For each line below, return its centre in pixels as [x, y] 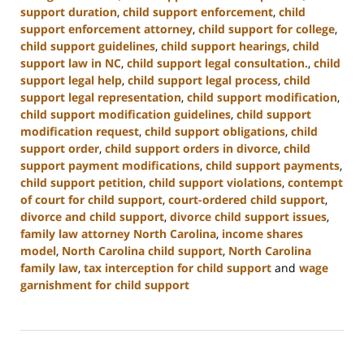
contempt [315, 183]
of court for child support [91, 200]
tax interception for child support [178, 268]
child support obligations [215, 132]
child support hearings [224, 46]
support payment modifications [110, 166]
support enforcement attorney [106, 29]
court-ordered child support [247, 200]
